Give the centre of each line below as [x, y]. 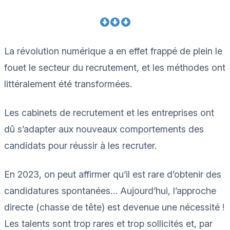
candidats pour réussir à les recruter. [82, 145]
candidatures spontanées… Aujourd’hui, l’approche [110, 190]
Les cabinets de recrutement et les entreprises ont [109, 112]
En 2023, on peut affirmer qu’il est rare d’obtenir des [113, 174]
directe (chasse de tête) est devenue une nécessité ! [114, 207]
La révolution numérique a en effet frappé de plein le [113, 51]
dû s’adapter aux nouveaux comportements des [104, 129]
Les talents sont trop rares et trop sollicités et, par [108, 223]
